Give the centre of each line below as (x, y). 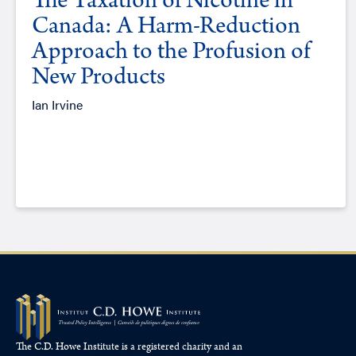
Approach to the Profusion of (171, 54)
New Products (99, 79)
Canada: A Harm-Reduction (166, 28)
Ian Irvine (57, 105)
